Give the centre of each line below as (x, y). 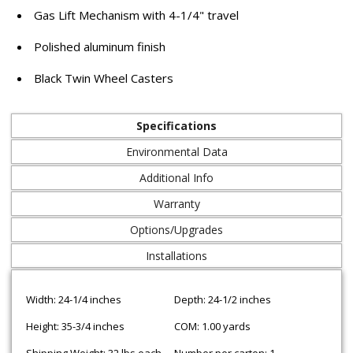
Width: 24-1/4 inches (73, 299)
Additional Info (176, 178)
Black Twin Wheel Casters (104, 78)
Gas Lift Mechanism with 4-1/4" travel (137, 15)
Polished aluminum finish (100, 46)
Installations (176, 256)
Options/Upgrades (176, 230)
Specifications (176, 126)
